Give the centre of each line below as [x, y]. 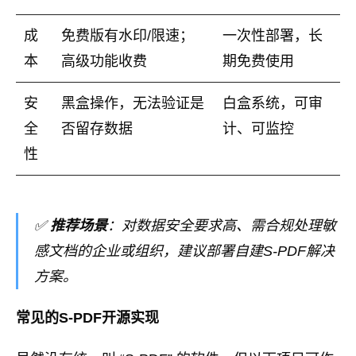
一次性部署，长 [273, 36]
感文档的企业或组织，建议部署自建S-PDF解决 [184, 252]
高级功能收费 [104, 62]
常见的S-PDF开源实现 [87, 318]
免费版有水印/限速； [128, 36]
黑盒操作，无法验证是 [133, 104]
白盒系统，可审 [273, 104]
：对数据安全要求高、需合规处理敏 [222, 226]
